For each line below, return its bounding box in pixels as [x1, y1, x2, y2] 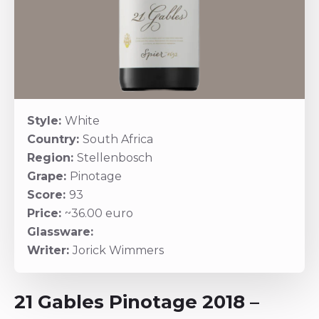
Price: [27, 206, 65, 220]
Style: [27, 114, 65, 127]
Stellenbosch [77, 151, 152, 164]
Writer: [27, 244, 73, 257]
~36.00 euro [65, 206, 133, 220]
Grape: [27, 169, 70, 183]
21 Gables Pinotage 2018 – [14, 290, 259, 313]
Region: [27, 151, 77, 164]
